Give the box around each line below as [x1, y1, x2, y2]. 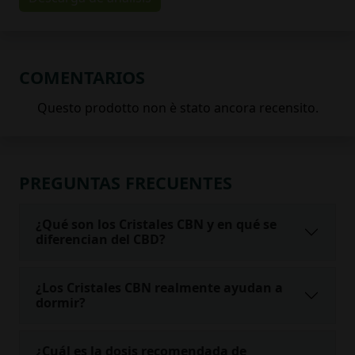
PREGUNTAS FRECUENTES [19, 170, 232, 194]
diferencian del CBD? [36, 230, 166, 248]
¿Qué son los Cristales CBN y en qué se [36, 215, 277, 233]
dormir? [36, 293, 86, 311]
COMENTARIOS [19, 65, 145, 89]
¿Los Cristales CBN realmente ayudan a [36, 278, 283, 296]
